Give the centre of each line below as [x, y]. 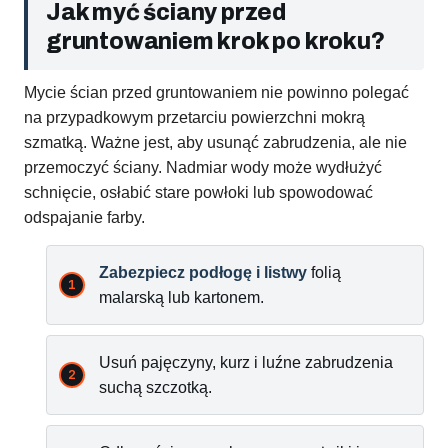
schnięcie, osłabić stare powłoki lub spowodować [198, 193]
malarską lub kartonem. [181, 298]
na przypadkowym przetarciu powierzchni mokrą [194, 118]
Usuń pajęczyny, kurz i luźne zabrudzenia [246, 363]
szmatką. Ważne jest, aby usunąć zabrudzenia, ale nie [215, 143]
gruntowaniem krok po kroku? [215, 42]
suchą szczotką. [155, 388]
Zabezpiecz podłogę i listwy [203, 273]
